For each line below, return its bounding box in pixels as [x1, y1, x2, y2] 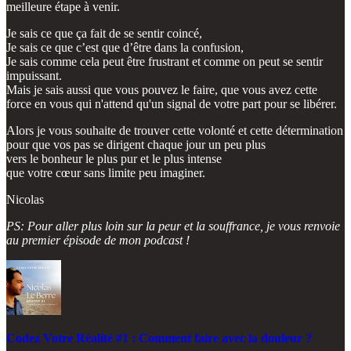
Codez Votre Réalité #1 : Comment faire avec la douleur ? [6, 331, 312, 345]
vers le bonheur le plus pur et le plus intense [6, 151, 222, 165]
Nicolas [6, 192, 44, 206]
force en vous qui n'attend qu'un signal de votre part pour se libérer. [6, 96, 337, 110]
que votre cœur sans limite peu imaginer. [6, 165, 205, 179]
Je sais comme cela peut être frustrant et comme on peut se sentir [6, 54, 323, 68]
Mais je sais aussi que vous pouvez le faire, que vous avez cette [6, 82, 317, 96]
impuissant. [6, 68, 62, 82]
